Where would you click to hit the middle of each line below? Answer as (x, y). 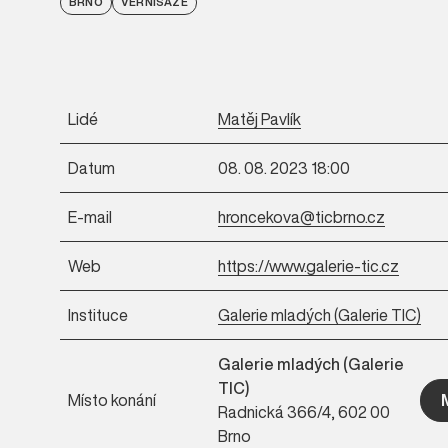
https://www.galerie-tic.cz (308, 266)
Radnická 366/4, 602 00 (304, 412)
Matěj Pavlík (259, 119)
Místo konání (112, 400)
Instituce (98, 315)
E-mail (90, 217)
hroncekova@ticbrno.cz (301, 217)
